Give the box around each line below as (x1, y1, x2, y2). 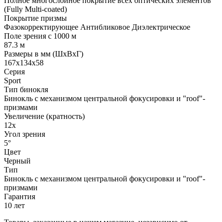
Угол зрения (4, 130, 45, 139)
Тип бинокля (4, 85, 48, 94)
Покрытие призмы (4, 14, 67, 23)
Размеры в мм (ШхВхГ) (4, 50, 83, 58)
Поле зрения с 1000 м (4, 32, 76, 41)
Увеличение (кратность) (4, 112, 85, 121)
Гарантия (4, 192, 35, 201)
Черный (4, 157, 31, 166)
